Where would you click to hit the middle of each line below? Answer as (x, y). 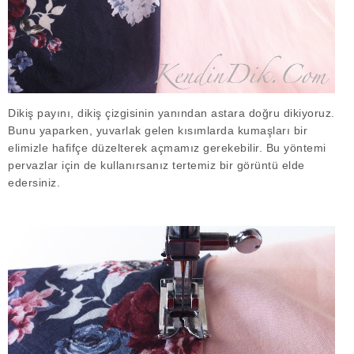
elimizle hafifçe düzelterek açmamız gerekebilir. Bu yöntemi (167, 148)
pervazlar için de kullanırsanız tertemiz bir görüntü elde (156, 166)
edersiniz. (36, 183)
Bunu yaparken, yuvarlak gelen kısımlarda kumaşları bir (158, 131)
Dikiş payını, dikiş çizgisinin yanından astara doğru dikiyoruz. (171, 113)
